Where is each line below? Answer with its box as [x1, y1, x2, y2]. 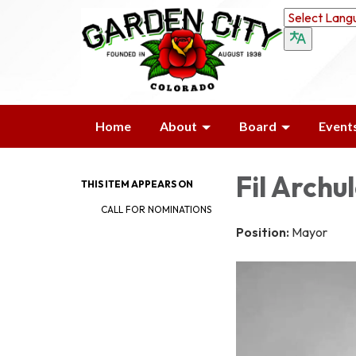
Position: [236, 223, 292, 240]
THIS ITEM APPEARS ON [81, 178, 193, 190]
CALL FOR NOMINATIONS [101, 203, 211, 215]
